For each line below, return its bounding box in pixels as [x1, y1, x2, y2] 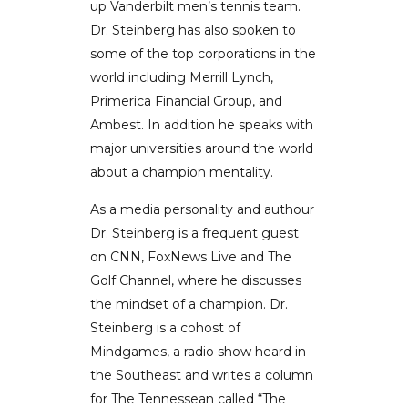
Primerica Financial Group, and [90, 93, 282, 109]
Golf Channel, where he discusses [90, 272, 301, 289]
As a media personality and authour [90, 201, 314, 218]
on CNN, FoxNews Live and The [90, 249, 291, 265]
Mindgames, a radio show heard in [90, 343, 306, 360]
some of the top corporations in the [90, 46, 316, 62]
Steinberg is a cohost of [90, 320, 240, 336]
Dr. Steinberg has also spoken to [90, 22, 296, 38]
